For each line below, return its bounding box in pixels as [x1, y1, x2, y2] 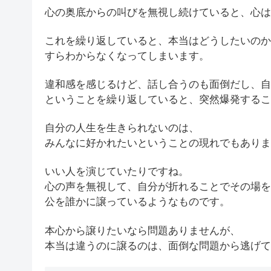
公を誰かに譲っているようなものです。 [45, 196, 230, 208]
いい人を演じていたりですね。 [45, 166, 189, 178]
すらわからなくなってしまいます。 [45, 50, 209, 62]
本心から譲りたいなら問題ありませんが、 [45, 224, 240, 237]
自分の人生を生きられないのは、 [45, 122, 199, 134]
